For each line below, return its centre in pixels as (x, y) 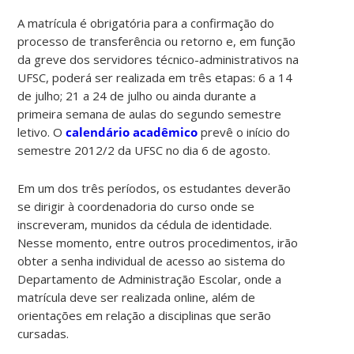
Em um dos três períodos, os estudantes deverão (154, 188)
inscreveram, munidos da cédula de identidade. (145, 224)
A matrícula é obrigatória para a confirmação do (146, 23)
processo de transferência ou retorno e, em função (157, 41)
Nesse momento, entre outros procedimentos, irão (158, 242)
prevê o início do (244, 132)
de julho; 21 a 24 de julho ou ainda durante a (137, 95)
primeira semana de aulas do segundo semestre (150, 113)
